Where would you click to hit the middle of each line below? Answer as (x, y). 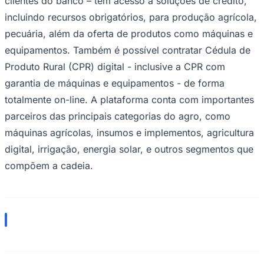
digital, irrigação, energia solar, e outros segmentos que (129, 149)
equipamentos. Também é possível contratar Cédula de (128, 50)
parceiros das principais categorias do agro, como (118, 116)
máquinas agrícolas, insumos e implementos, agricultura (129, 132)
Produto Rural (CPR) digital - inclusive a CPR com (115, 66)
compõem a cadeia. (49, 165)
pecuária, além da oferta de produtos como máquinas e (129, 33)
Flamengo (23, 231)
